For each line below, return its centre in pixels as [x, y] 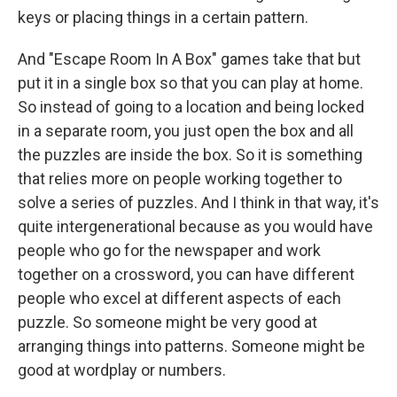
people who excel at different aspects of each [179, 298]
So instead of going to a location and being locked [191, 107]
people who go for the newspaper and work [169, 250]
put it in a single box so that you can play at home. [191, 83]
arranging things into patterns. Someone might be [191, 346]
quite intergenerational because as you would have [195, 226]
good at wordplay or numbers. [122, 370]
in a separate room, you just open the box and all [186, 131]
